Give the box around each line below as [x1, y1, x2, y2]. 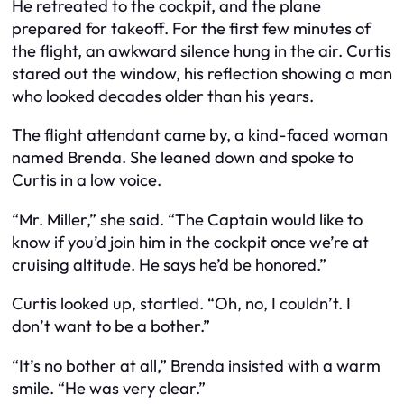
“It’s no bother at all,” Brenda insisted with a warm [12, 354, 381, 376]
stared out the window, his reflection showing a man [12, 62, 392, 84]
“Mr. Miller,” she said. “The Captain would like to [12, 208, 363, 230]
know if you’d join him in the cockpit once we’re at [12, 231, 369, 252]
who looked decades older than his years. [12, 85, 314, 106]
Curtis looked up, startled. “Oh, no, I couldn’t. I [12, 293, 351, 315]
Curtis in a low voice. [12, 170, 161, 191]
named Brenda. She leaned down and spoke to [12, 147, 353, 169]
